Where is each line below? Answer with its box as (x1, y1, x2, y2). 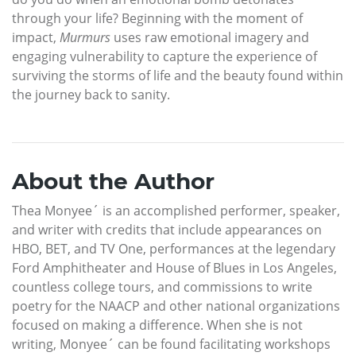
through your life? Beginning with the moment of (12, 9, 303, 27)
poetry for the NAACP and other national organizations (12, 296, 340, 315)
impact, (12, 28, 60, 46)
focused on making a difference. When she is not (12, 315, 303, 334)
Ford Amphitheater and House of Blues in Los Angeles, (12, 258, 337, 277)
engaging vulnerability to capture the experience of (12, 47, 317, 65)
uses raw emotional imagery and (110, 28, 309, 46)
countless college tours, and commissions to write (12, 277, 312, 296)
